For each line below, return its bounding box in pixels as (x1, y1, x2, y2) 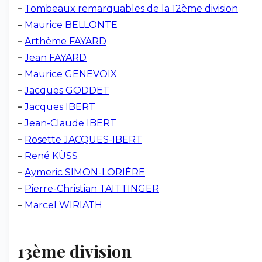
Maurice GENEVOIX (25, 68, 117, 80)
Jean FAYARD (25, 52, 87, 63)
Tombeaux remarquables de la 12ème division (25, 3, 238, 14)
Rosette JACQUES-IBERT (25, 134, 142, 145)
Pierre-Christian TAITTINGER (25, 183, 159, 194)
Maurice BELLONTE (25, 19, 118, 30)
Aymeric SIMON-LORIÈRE (25, 167, 145, 178)
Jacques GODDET (25, 85, 109, 96)
